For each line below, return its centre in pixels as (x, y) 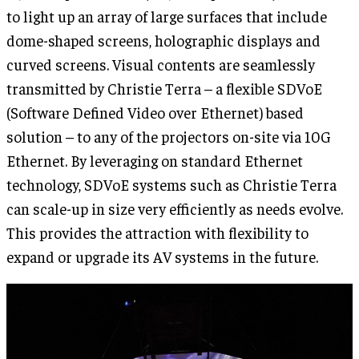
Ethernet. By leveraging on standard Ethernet (155, 161)
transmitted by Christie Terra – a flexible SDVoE (164, 89)
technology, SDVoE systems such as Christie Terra (171, 185)
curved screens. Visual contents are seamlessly (161, 65)
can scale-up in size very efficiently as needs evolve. (175, 209)
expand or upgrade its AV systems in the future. (162, 257)
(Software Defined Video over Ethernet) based (155, 113)
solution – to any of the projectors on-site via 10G (169, 137)
